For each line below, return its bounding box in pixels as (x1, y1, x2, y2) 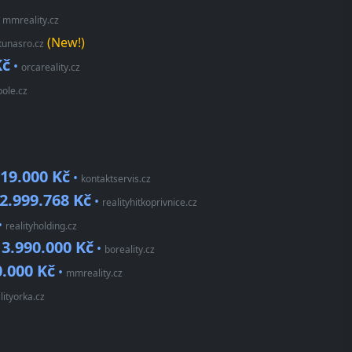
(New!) (44, 34, 85, 52)
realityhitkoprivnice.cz (102, 196, 197, 210)
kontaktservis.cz (81, 172, 151, 186)
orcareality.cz (21, 60, 80, 75)
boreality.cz (104, 243, 155, 257)
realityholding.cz (5, 219, 77, 233)
